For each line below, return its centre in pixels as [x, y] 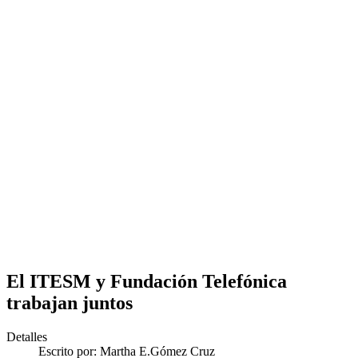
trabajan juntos [70, 302]
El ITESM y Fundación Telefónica [147, 281]
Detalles [27, 336]
